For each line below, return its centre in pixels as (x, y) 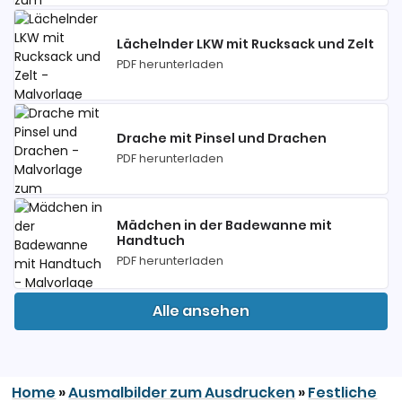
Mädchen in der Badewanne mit (224, 225)
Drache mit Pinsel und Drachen (222, 139)
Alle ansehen (201, 311)
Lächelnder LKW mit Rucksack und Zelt (245, 44)
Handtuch (151, 240)
